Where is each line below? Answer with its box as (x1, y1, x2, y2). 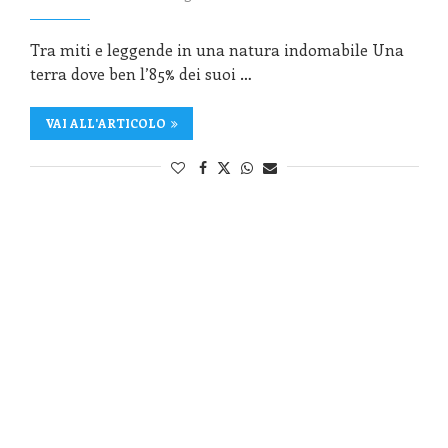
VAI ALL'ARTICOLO (44, 114, 166, 131)
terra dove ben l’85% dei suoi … (29, 62, 252, 84)
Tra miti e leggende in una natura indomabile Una (29, 38, 404, 60)
